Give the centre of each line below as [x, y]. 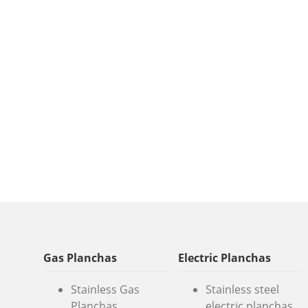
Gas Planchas [80, 258]
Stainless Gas [105, 290]
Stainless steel [242, 290]
